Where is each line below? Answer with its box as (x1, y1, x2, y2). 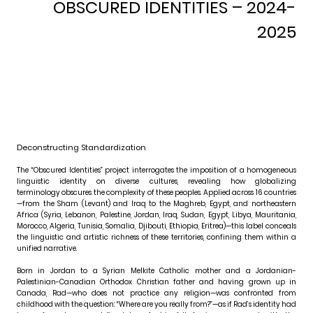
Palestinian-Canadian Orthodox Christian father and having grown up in (17, 277, 296, 288)
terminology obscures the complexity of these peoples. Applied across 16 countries (17, 187, 296, 198)
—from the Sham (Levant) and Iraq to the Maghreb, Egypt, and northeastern (17, 198, 296, 210)
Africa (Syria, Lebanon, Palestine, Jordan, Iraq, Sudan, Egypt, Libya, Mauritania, (17, 210, 296, 221)
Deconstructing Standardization (17, 142, 146, 154)
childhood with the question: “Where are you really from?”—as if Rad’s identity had (17, 299, 296, 310)
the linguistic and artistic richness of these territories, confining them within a (17, 232, 296, 243)
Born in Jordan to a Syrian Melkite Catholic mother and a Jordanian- (17, 265, 296, 277)
